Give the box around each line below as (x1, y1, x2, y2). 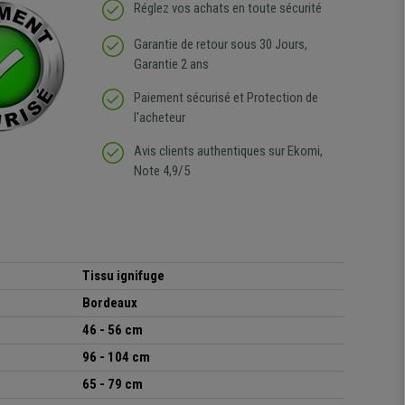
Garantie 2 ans (133, 56, 209, 73)
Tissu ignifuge (82, 268, 165, 285)
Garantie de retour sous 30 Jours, (133, 36, 307, 53)
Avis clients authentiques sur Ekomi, (133, 143, 323, 160)
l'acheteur (133, 109, 185, 127)
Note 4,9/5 (133, 163, 190, 180)
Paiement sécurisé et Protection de (133, 89, 318, 107)
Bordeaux (82, 295, 137, 312)
